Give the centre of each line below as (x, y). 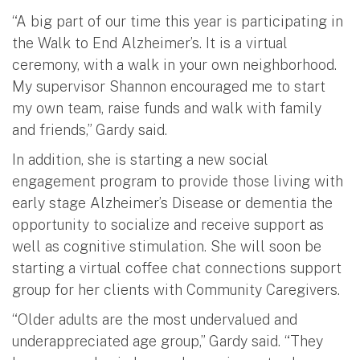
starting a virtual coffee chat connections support (177, 268)
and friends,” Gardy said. (90, 129)
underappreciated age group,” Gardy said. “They (168, 341)
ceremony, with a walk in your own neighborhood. (174, 64)
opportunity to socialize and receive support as (168, 224)
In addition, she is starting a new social (140, 159)
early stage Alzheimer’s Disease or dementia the (172, 202)
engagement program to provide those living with (178, 181)
